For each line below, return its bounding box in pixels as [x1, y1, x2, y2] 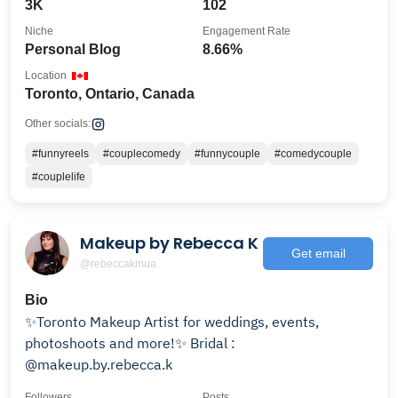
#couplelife [32, 171, 85, 183]
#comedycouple [275, 147, 352, 160]
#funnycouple [195, 147, 260, 160]
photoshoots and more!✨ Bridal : [25, 334, 235, 352]
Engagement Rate [203, 25, 291, 37]
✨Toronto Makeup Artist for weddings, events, [25, 313, 319, 330]
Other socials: [25, 117, 91, 130]
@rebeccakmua [80, 257, 156, 270]
